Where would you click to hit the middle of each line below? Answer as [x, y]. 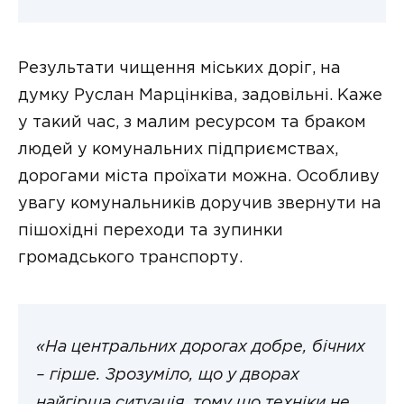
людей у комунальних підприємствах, [178, 149]
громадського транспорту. [130, 257]
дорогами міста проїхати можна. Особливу [199, 176]
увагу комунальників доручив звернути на [200, 203]
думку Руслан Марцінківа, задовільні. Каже [200, 95]
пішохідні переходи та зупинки [151, 230]
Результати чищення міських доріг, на [179, 68]
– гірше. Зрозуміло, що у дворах [168, 376]
